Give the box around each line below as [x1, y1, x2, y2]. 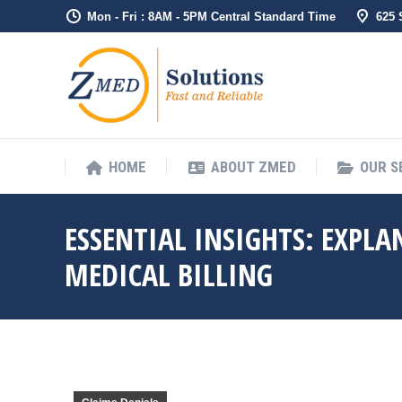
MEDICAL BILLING [65, 254, 273, 295]
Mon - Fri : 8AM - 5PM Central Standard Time [87, 9, 336, 23]
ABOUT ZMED [210, 158, 296, 176]
